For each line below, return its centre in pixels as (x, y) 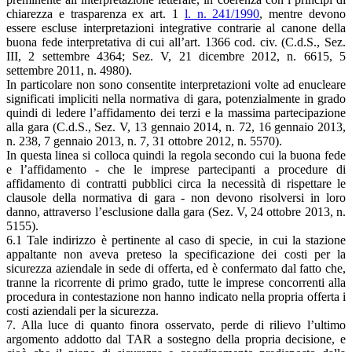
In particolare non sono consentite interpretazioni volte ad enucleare (176, 84)
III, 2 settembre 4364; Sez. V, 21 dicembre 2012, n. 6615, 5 (176, 56)
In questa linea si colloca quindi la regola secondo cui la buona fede (176, 155)
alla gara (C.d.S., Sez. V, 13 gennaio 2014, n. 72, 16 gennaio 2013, (176, 126)
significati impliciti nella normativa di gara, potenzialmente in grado (176, 98)
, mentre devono (303, 13)
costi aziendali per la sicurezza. (82, 310)
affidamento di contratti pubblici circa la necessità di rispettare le (176, 183)
